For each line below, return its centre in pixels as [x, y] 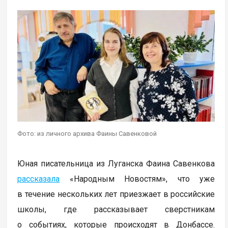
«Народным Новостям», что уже [137, 179]
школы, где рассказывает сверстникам [116, 209]
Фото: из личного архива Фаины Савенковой [87, 133]
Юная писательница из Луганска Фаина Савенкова [116, 163]
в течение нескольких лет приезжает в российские [116, 194]
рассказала [39, 179]
